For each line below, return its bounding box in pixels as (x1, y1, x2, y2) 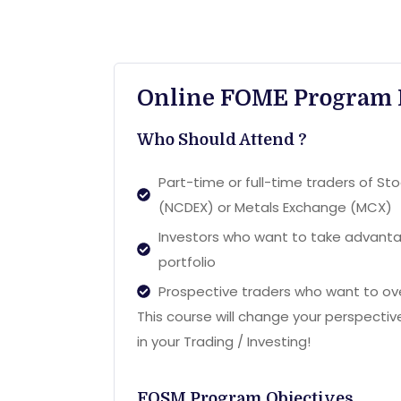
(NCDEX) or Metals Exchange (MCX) (158, 197, 392, 217)
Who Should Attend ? (137, 130, 307, 149)
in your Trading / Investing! (137, 331, 311, 351)
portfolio (158, 252, 216, 271)
